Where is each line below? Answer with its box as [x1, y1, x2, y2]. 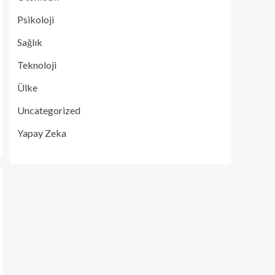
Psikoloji [17, 14, 54, 25]
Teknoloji [17, 59, 56, 71]
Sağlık [17, 36, 42, 48]
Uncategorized [17, 104, 80, 116]
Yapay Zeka [17, 127, 66, 139]
